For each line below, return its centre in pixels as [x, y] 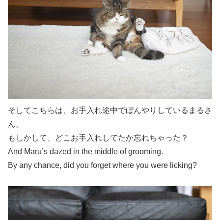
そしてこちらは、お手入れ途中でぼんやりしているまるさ [110, 110]
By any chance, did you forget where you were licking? [102, 165]
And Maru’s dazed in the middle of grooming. [85, 151]
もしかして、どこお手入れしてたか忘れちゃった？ [98, 137]
